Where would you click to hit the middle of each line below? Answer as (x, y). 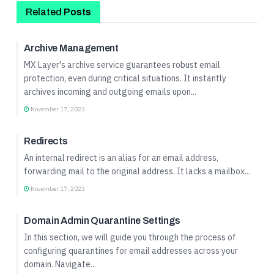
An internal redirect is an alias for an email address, (121, 157)
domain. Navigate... (60, 264)
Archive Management (71, 48)
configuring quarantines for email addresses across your (131, 250)
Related (44, 12)
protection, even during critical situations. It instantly (125, 78)
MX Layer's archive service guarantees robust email (122, 65)
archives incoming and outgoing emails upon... (110, 91)
